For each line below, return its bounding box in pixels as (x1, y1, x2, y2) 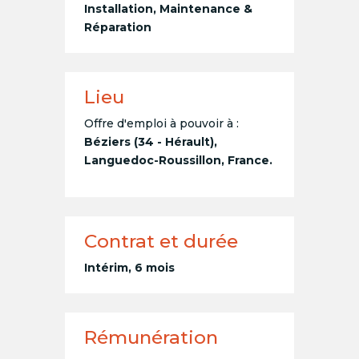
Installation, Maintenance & (83, 2, 252, 17)
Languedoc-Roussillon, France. (83, 153, 272, 168)
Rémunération (83, 326, 218, 349)
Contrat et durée (83, 230, 238, 253)
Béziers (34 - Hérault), (83, 135, 217, 150)
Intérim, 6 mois (83, 260, 175, 276)
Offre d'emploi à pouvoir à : (83, 116, 239, 131)
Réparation (83, 20, 151, 35)
